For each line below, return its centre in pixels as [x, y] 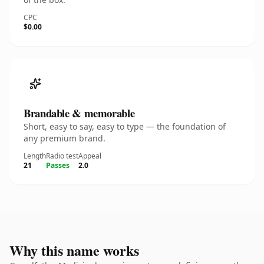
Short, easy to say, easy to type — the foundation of [125, 126]
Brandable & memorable [79, 113]
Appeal [90, 156]
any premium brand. [65, 138]
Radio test [62, 156]
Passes [58, 165]
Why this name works [74, 250]
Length [35, 156]
